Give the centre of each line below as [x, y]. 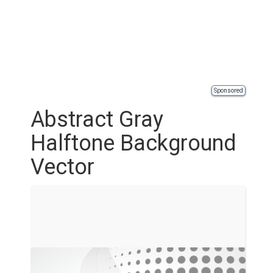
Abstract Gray [97, 119]
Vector [62, 167]
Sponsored [229, 90]
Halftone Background [133, 143]
